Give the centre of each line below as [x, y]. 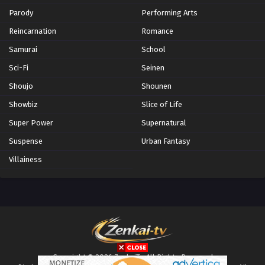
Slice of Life [162, 104]
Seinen [153, 67]
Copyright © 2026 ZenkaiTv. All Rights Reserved [132, 257]
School [153, 49]
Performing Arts [169, 12]
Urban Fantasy [166, 141]
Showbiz [23, 104]
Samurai [23, 49]
